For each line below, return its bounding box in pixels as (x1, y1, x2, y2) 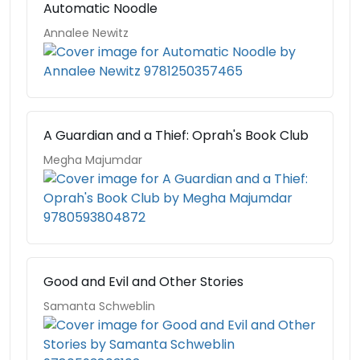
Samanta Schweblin (43, 298, 155, 314)
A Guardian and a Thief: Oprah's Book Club (43, 126, 309, 145)
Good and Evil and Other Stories (43, 272, 243, 291)
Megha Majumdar (43, 152, 142, 168)
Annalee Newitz (43, 25, 129, 41)
